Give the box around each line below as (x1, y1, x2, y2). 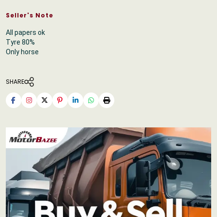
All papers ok (6, 28, 45, 36)
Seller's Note (6, 11, 53, 19)
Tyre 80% (6, 38, 35, 46)
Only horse (6, 47, 39, 56)
